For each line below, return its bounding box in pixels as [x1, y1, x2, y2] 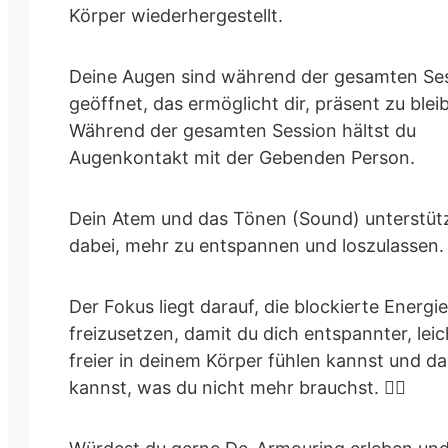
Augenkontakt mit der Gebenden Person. [69, 146, 415, 168]
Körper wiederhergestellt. [69, 4, 283, 26]
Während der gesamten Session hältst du [69, 119, 416, 141]
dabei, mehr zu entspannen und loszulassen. [69, 234, 444, 256]
